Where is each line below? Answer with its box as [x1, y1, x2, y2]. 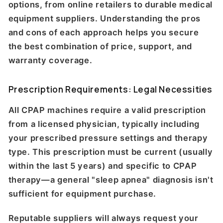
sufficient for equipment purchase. [8, 189, 156, 199]
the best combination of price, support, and [8, 41, 192, 51]
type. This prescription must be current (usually [8, 147, 213, 157]
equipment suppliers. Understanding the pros [8, 13, 201, 23]
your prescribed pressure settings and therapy [8, 133, 208, 143]
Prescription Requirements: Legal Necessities [8, 83, 213, 95]
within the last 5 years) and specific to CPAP [8, 161, 197, 171]
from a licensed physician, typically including [8, 119, 200, 129]
